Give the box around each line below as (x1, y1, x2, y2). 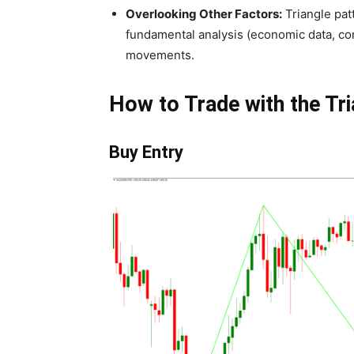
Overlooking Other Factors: (126, 6, 282, 22)
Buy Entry (109, 142, 183, 163)
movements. (126, 47, 194, 63)
